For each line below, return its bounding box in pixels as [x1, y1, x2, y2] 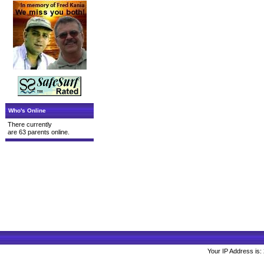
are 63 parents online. [8, 128, 70, 136]
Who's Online [8, 107, 46, 114]
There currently [8, 121, 52, 128]
